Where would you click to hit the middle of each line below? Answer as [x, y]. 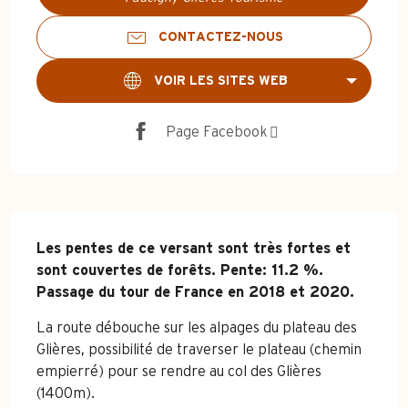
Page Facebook [216, 132]
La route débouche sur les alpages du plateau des [197, 328]
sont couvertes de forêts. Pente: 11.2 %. [180, 271]
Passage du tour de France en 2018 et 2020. [195, 293]
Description [95, 233]
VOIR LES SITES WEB [220, 81]
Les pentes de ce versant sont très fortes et [194, 249]
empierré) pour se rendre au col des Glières [179, 372]
